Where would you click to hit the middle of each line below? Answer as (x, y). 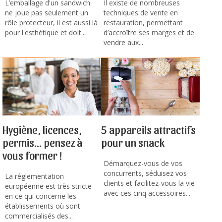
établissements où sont (43, 206)
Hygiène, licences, (42, 130)
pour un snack (133, 142)
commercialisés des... (39, 216)
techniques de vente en (141, 13)
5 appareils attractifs (148, 130)
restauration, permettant (143, 23)
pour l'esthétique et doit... (45, 33)
